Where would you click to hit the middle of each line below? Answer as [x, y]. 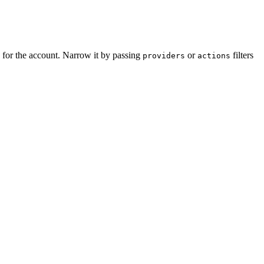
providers [164, 56]
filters [242, 55]
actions [214, 56]
